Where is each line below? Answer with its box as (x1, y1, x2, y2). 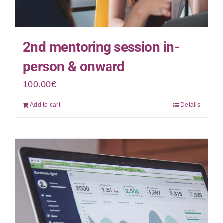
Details (180, 101, 200, 108)
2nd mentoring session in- (23, 39, 180, 55)
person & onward (23, 58, 125, 75)
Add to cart (30, 101, 60, 108)
